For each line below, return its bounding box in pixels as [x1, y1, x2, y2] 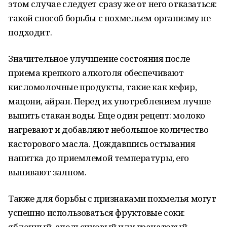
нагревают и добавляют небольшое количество [8, 124, 209, 135]
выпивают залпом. [8, 166, 87, 178]
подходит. [8, 26, 52, 38]
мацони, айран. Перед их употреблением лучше [8, 95, 211, 107]
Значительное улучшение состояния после [8, 53, 191, 64]
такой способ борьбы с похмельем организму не [8, 12, 211, 24]
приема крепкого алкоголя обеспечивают [8, 67, 184, 79]
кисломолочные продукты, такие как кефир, [8, 81, 197, 93]
